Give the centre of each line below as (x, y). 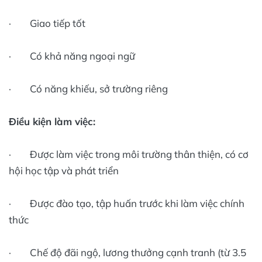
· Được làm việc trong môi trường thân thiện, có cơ (129, 154)
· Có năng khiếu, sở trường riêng (88, 89)
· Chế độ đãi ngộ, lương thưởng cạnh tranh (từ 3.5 (127, 253)
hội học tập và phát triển (64, 171)
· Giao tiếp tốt (47, 23)
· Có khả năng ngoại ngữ (72, 56)
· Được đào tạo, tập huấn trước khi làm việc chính (127, 204)
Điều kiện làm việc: (52, 122)
